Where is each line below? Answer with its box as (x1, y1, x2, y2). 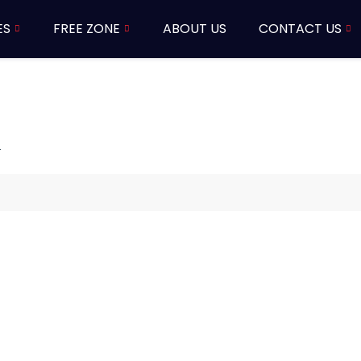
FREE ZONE (52, 19, 120, 38)
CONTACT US (258, 19, 342, 38)
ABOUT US (162, 19, 226, 38)
